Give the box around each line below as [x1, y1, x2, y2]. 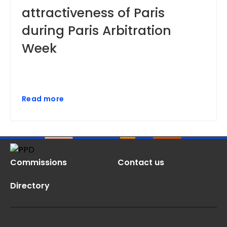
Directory [10, 180, 50, 192]
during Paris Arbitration [22, 22, 171, 40]
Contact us [118, 157, 164, 168]
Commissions [10, 157, 67, 168]
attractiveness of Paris [22, 4, 165, 22]
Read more [22, 94, 64, 104]
